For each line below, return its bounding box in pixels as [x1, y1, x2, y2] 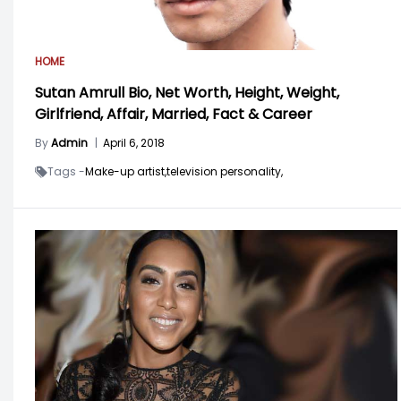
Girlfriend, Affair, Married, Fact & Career [35, 104, 312, 125]
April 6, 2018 [103, 135, 165, 151]
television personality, [166, 164, 283, 180]
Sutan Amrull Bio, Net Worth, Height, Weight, [35, 82, 339, 104]
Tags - [47, 164, 85, 180]
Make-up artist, [85, 164, 166, 180]
